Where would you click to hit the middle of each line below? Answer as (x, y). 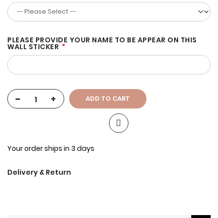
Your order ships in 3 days (51, 149)
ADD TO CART (108, 99)
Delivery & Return (39, 173)
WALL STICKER (33, 47)
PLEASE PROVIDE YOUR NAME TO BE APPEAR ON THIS (102, 40)
